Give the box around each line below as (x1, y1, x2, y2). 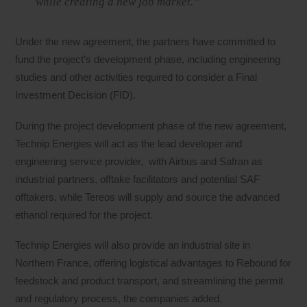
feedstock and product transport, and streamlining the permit (15, 274, 284, 286)
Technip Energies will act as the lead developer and (15, 137, 243, 149)
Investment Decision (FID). (15, 89, 136, 101)
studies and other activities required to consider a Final (15, 71, 258, 84)
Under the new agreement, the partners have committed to (15, 36, 276, 48)
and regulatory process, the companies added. (15, 292, 223, 304)
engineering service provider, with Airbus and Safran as (15, 155, 263, 167)
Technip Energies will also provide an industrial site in (15, 238, 251, 251)
